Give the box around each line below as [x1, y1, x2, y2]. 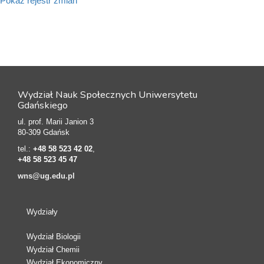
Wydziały [27, 207, 58, 216]
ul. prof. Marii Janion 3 [18, 117, 94, 126]
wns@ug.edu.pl [18, 171, 75, 180]
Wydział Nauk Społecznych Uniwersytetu [18, 87, 197, 101]
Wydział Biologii [27, 232, 81, 241]
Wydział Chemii [27, 245, 80, 254]
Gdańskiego [18, 98, 68, 112]
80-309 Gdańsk [18, 127, 70, 137]
